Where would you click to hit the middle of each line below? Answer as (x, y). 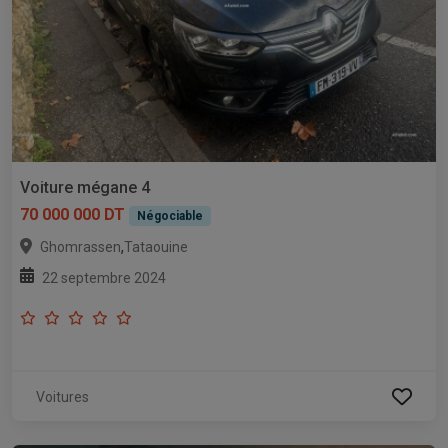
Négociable (169, 216)
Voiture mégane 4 (85, 188)
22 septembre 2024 (104, 278)
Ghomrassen (80, 247)
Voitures (62, 397)
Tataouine (156, 247)
